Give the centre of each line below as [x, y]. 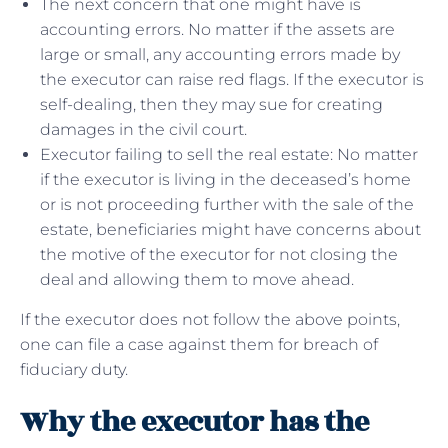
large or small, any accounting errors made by [220, 55]
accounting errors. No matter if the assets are [217, 30]
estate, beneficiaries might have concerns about [230, 230]
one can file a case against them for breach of [199, 345]
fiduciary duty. [76, 370]
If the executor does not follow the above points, [210, 320]
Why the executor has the [194, 423]
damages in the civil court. [147, 130]
